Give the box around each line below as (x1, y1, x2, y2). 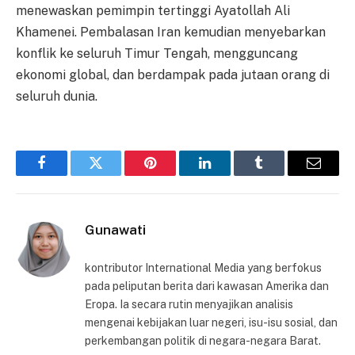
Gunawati (85, 222, 146, 239)
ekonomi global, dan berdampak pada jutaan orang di (16, 67, 330, 83)
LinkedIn (203, 167, 256, 182)
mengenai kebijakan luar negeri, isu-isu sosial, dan (85, 316, 338, 330)
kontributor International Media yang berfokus (85, 261, 322, 275)
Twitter (94, 167, 136, 182)
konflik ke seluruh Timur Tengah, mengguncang (16, 46, 298, 62)
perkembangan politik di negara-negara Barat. (85, 334, 321, 348)
